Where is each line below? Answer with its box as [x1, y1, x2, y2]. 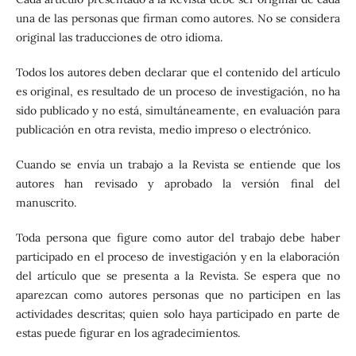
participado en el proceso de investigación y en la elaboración [15, 250, 341, 265]
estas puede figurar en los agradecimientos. [15, 326, 240, 341]
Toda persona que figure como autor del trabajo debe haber [15, 230, 341, 246]
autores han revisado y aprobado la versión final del [15, 176, 341, 192]
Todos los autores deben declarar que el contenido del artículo [15, 65, 341, 80]
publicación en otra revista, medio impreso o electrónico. [15, 122, 311, 137]
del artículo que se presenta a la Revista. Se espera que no [15, 269, 341, 284]
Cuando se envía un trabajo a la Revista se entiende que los [15, 157, 341, 172]
